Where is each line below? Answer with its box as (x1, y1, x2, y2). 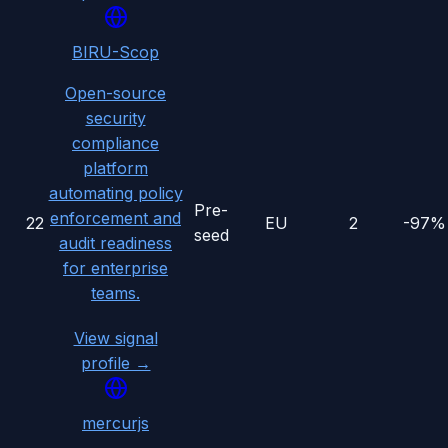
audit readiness (59, 233, 172, 254)
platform (83, 158, 148, 179)
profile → (80, 353, 151, 374)
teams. (91, 283, 140, 304)
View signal (73, 328, 158, 349)
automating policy (48, 183, 183, 204)
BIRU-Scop (72, 42, 159, 63)
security (85, 108, 146, 129)
